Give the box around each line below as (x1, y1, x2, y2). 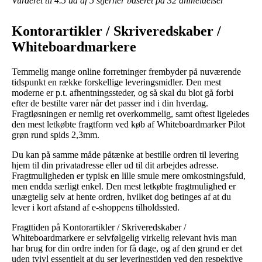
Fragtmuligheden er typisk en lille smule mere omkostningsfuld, (12, 170, 246, 181)
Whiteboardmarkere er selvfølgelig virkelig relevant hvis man (12, 232, 237, 243)
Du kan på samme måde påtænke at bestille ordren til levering (12, 149, 239, 160)
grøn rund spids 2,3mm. (12, 129, 99, 140)
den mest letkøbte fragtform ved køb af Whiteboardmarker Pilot (12, 119, 245, 129)
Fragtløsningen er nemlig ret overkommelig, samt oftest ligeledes (12, 108, 249, 119)
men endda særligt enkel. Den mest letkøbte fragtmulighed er (12, 181, 236, 191)
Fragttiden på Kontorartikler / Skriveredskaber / (12, 222, 186, 232)
